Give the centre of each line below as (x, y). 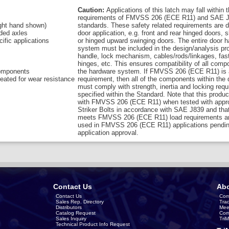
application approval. (108, 133)
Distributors (69, 207)
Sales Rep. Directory (80, 202)
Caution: (92, 10)
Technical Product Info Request (93, 224)
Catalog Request (76, 213)
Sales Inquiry (71, 219)
